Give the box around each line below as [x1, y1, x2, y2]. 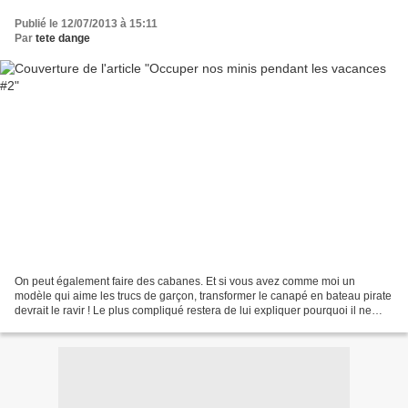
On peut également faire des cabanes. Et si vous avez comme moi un [15, 275, 355, 289]
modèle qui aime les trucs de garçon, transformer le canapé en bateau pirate [15, 290, 392, 303]
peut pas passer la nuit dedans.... [15, 319, 178, 332]
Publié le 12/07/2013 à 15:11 [15, 16, 158, 30]
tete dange [36, 31, 90, 45]
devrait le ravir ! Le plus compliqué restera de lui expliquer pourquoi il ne [15, 304, 372, 318]
